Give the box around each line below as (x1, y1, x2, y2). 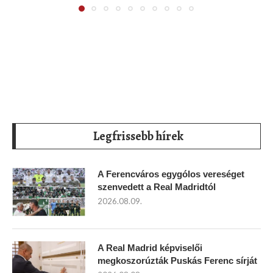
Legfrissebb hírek (93, 127, 183, 144)
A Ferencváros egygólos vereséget (97, 168, 244, 179)
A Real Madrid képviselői (97, 242, 202, 253)
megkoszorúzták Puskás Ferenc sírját (97, 255, 257, 266)
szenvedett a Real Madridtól (97, 181, 216, 192)
